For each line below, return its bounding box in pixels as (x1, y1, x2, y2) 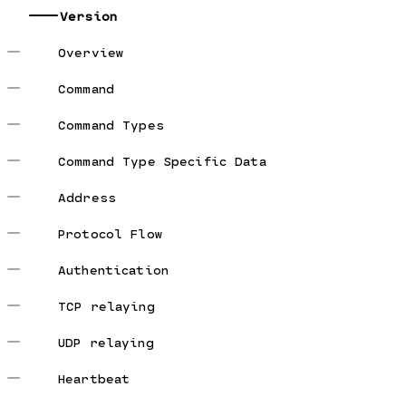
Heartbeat (58, 370, 130, 386)
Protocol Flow (58, 225, 163, 241)
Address (58, 188, 116, 205)
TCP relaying (58, 297, 155, 314)
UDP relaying (58, 333, 154, 350)
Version (60, 7, 117, 24)
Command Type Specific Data (58, 152, 266, 169)
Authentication (58, 261, 169, 277)
